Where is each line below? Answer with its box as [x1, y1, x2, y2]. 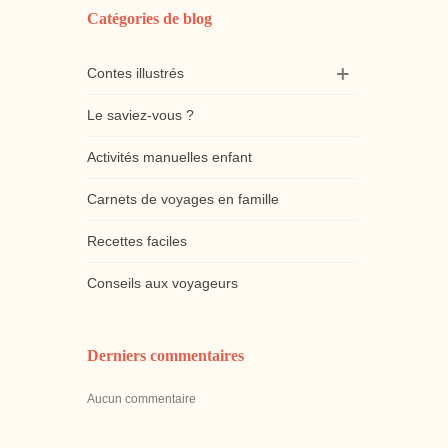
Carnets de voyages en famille [87, 191, 279, 207]
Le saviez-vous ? [87, 107, 194, 123]
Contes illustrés [87, 65, 184, 81]
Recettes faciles [87, 233, 187, 249]
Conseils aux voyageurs [87, 275, 238, 291]
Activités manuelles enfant [87, 149, 252, 165]
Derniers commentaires [87, 347, 244, 364]
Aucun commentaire [87, 392, 196, 406]
